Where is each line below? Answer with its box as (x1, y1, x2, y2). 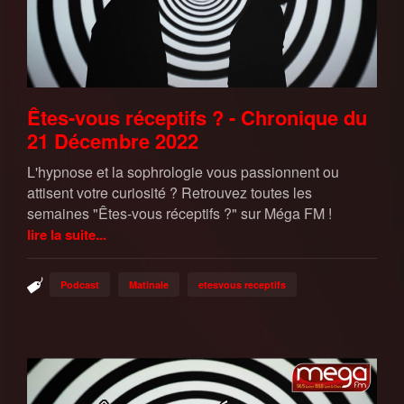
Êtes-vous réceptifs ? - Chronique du (27, 102, 367, 132)
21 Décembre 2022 (27, 125, 198, 155)
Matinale (129, 277, 169, 291)
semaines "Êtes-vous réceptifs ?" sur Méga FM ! (27, 202, 332, 224)
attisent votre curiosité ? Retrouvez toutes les (27, 181, 312, 203)
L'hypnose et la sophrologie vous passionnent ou (27, 161, 339, 182)
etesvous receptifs (198, 277, 286, 291)
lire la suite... (27, 224, 106, 244)
